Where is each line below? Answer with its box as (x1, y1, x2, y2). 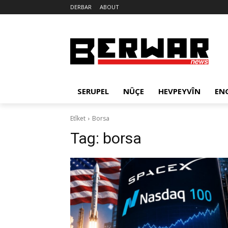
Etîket (70, 114, 85, 123)
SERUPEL (77, 86, 109, 96)
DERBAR (70, 3, 92, 11)
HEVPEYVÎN (158, 86, 201, 96)
